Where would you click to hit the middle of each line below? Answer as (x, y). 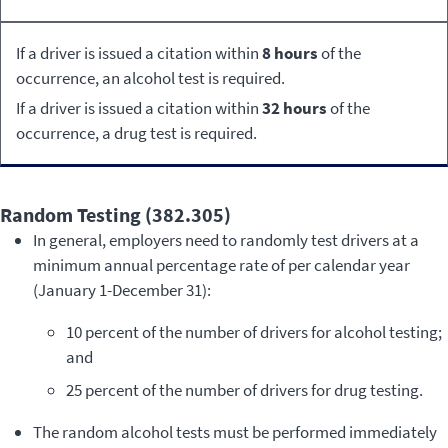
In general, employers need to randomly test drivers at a (225, 239)
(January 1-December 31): (121, 289)
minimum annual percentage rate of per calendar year (221, 264)
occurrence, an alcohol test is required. (150, 77)
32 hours (294, 108)
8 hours (290, 52)
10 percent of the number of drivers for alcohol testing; (253, 331)
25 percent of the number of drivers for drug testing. (244, 390)
